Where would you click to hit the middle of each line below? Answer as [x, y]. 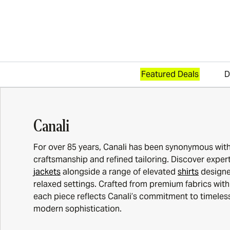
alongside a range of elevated [119, 172]
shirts [188, 172]
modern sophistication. [78, 209]
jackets [47, 172]
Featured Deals [170, 74]
